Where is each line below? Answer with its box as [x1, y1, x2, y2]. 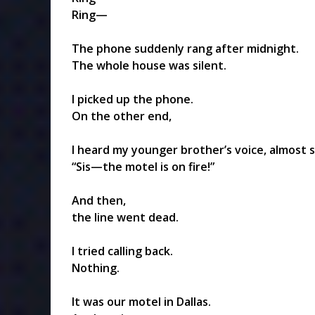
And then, [72, 192, 126, 208]
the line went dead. [72, 209, 179, 225]
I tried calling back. [72, 243, 173, 259]
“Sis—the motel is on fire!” [72, 158, 214, 174]
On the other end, [72, 108, 172, 124]
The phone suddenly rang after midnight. [72, 40, 299, 56]
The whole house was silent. [72, 57, 226, 73]
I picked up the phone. [72, 91, 193, 107]
